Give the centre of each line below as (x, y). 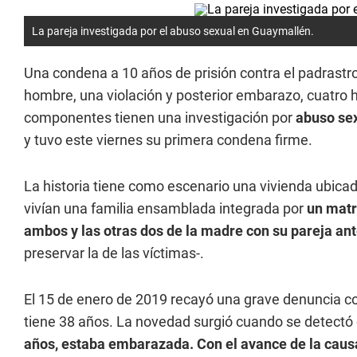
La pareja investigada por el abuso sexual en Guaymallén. (173, 31)
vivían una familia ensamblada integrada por (164, 208)
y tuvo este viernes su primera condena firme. (168, 140)
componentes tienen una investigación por (158, 118)
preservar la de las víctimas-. (114, 253)
